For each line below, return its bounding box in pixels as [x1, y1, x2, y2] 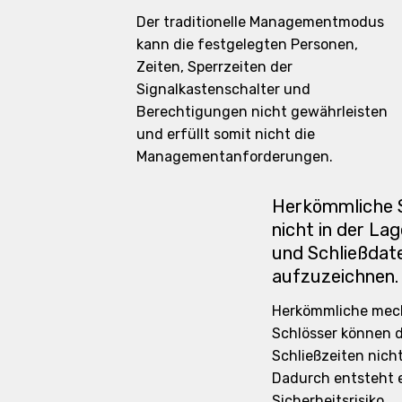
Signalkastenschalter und [135, 80, 310, 98]
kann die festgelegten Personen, [135, 35, 358, 53]
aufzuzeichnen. [271, 265, 398, 287]
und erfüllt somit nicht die [135, 125, 315, 143]
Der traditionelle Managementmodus [135, 13, 384, 31]
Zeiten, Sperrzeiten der [135, 57, 293, 75]
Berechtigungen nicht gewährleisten [135, 102, 388, 120]
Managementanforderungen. [135, 147, 333, 165]
